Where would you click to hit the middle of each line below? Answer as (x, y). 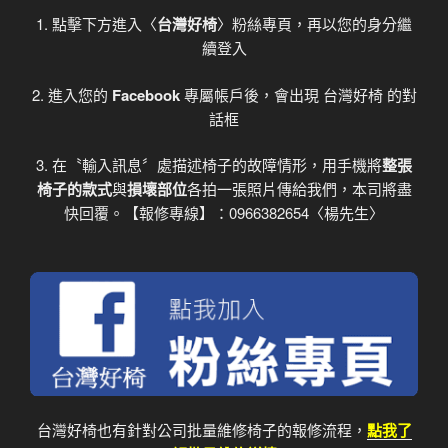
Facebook (145, 94)
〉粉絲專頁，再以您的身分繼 (314, 24)
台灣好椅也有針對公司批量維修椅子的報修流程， (201, 430)
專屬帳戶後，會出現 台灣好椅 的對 (298, 94)
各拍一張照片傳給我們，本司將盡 (299, 189)
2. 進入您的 (71, 94)
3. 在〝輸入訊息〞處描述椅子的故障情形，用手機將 (209, 165)
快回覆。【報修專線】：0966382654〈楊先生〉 (224, 213)
